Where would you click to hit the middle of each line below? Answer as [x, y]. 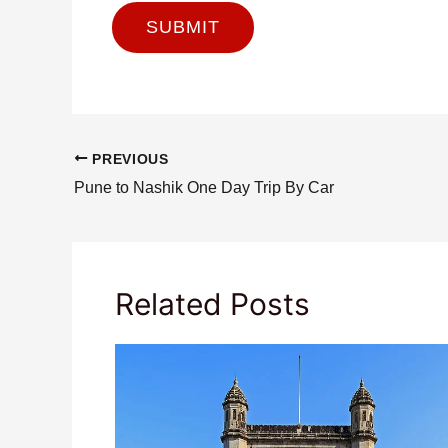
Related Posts [212, 303]
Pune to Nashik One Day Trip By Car [204, 188]
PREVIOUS [128, 159]
